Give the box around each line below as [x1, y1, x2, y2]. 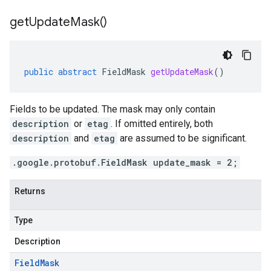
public [24, 66, 53, 77]
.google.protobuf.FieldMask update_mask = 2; [12, 157, 238, 168]
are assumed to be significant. [117, 132, 247, 144]
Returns [15, 186, 45, 196]
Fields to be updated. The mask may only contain [10, 103, 215, 115]
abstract [58, 66, 97, 77]
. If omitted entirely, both [111, 118, 213, 129]
